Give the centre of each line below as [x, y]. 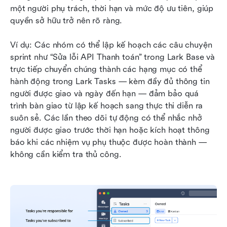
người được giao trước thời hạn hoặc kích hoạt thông [110, 130]
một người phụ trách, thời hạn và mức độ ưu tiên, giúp [112, 9]
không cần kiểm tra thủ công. [66, 155]
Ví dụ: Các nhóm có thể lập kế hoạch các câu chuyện [111, 45]
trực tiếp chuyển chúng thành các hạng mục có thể [106, 69]
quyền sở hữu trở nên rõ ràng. [66, 21]
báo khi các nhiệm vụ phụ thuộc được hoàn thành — [108, 142]
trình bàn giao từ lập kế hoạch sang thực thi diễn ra [107, 106]
